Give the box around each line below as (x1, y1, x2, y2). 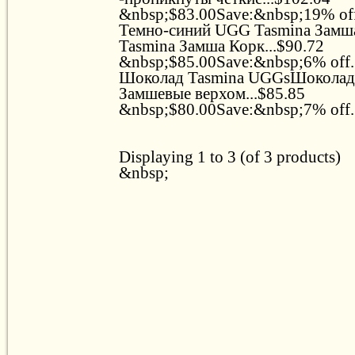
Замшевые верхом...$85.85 (119, 84, 305, 102)
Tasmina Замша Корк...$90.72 (119, 36, 324, 55)
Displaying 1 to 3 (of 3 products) (119, 147, 341, 166)
